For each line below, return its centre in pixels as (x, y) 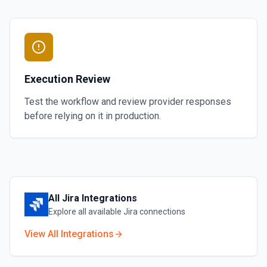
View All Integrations (69, 234)
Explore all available (86, 212)
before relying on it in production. (93, 116)
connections (162, 212)
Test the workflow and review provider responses (128, 102)
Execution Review (67, 79)
